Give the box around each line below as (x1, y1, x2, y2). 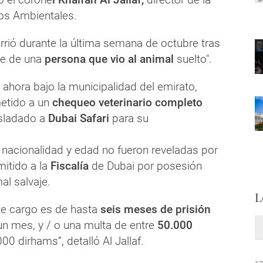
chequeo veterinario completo (49, 95, 203, 109)
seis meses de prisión (97, 202, 211, 216)
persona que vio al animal (42, 52, 174, 66)
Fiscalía (50, 159, 92, 173)
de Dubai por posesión (92, 159, 202, 173)
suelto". (174, 52, 212, 66)
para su (112, 111, 149, 125)
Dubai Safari (45, 111, 112, 125)
